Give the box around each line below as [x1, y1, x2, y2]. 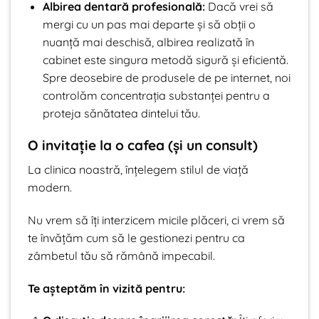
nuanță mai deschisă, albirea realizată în [42, 34, 254, 49]
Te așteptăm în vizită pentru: [28, 281, 185, 296]
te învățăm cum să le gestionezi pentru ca [28, 230, 245, 245]
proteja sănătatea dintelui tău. [42, 105, 200, 120]
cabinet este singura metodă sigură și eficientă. [42, 52, 288, 67]
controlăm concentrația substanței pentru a [42, 88, 270, 103]
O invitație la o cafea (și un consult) [28, 137, 258, 155]
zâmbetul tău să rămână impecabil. [28, 248, 215, 263]
